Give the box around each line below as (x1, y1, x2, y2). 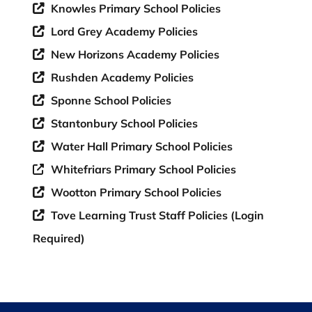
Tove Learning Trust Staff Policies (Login (51, 208, 264, 222)
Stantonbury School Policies (51, 116, 198, 130)
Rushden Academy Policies (51, 70, 194, 84)
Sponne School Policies (51, 93, 171, 107)
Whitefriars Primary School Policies (51, 162, 236, 176)
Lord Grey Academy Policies (51, 24, 198, 38)
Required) (33, 231, 85, 245)
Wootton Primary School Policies (51, 185, 221, 199)
